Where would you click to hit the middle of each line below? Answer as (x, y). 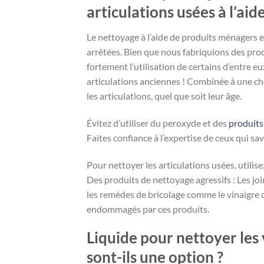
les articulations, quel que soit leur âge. (164, 95)
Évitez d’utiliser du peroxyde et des (158, 123)
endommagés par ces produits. (148, 209)
